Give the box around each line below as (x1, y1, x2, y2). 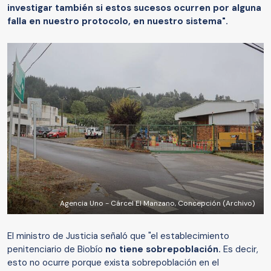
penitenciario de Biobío (7, 243, 105, 255)
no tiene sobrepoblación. (105, 243, 221, 255)
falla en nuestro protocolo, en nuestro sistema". (7, 15, 228, 27)
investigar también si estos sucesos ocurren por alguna (7, 1, 261, 14)
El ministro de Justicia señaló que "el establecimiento (7, 229, 229, 242)
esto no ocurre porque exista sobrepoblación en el (7, 256, 219, 269)
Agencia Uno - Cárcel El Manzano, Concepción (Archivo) (60, 198, 255, 208)
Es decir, (221, 243, 258, 255)
